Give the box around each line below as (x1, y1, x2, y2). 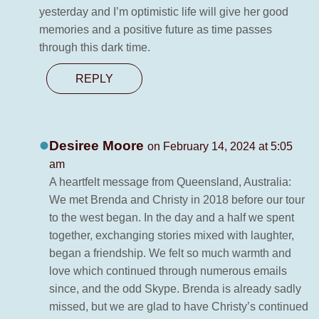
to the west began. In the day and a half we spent (49, 211, 294, 224)
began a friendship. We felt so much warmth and (49, 247, 291, 260)
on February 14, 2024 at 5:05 (147, 140, 293, 153)
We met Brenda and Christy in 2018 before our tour (49, 194, 305, 206)
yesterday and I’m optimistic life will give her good (39, 6, 288, 19)
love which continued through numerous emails (49, 265, 287, 278)
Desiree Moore (49, 138, 147, 154)
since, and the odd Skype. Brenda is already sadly (49, 283, 301, 296)
